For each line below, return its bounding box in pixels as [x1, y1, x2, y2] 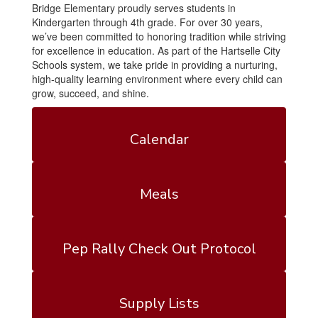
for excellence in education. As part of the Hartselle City [32, 43, 280, 57]
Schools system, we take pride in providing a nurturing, [32, 57, 278, 72]
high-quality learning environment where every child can [32, 72, 283, 86]
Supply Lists [119, 294, 199, 313]
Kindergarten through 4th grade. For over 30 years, [32, 15, 263, 29]
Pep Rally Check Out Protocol [62, 239, 256, 258]
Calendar [129, 130, 189, 149]
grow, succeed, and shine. [32, 86, 149, 100]
